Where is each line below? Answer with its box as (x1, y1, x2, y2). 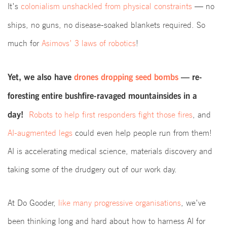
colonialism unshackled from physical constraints (21, 2, 192, 11)
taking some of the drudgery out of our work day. (8, 165, 177, 174)
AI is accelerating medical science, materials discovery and (8, 146, 212, 156)
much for (8, 39, 42, 48)
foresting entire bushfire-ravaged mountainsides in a (8, 91, 197, 101)
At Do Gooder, (8, 198, 58, 208)
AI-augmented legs (8, 128, 72, 138)
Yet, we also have (8, 72, 74, 82)
